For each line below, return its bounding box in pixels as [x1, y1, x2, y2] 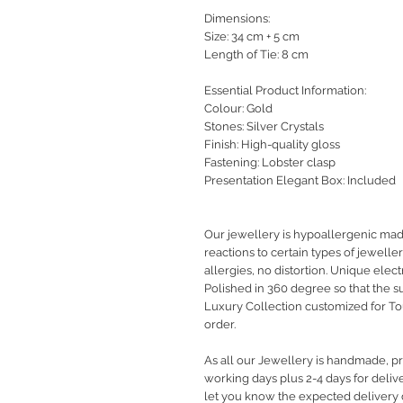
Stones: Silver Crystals [204, 120, 324, 134]
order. [204, 318, 236, 332]
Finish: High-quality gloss [204, 138, 340, 152]
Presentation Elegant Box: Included [204, 174, 396, 188]
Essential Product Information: [204, 84, 366, 98]
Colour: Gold [204, 102, 273, 116]
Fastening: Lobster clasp [204, 156, 336, 170]
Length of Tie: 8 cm [204, 48, 309, 62]
